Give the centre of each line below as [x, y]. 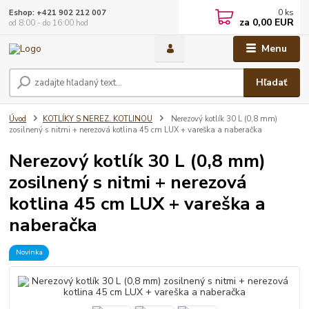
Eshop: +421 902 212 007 [58, 12]
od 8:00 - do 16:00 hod [49, 23]
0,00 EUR [272, 22]
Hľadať [272, 83]
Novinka [29, 252]
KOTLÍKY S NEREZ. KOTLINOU [98, 119]
